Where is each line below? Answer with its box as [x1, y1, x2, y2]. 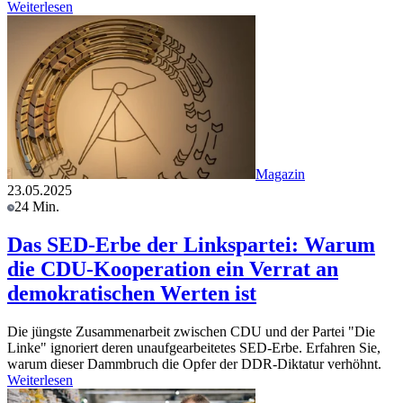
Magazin [255, 166, 305, 183]
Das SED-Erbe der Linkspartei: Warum [7, 232, 375, 256]
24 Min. [14, 199, 59, 215]
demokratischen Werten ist [7, 281, 256, 305]
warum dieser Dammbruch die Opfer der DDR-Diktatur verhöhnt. [7, 355, 381, 372]
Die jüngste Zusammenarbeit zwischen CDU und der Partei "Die [7, 323, 375, 339]
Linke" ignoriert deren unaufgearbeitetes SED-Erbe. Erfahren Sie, [7, 339, 381, 355]
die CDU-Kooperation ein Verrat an [7, 256, 338, 281]
